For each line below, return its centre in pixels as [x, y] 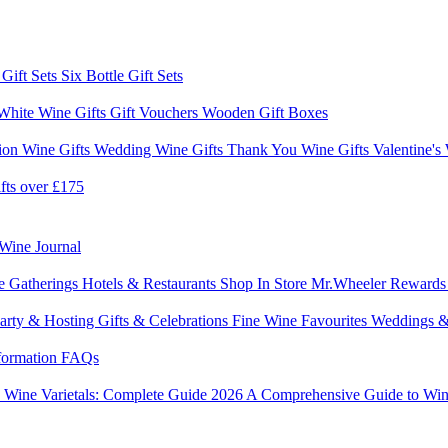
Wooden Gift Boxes [265, 112]
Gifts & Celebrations [165, 320]
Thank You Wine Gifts [300, 149]
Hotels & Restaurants [151, 283]
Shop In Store [265, 283]
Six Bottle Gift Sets [122, 75]
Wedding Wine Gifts [160, 149]
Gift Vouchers [156, 112]
